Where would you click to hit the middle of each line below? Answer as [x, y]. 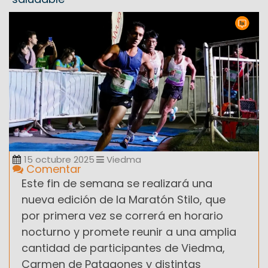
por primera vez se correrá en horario [122, 215]
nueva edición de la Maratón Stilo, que [124, 199]
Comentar [52, 169]
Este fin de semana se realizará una [117, 183]
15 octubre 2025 [59, 159]
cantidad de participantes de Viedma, [123, 248]
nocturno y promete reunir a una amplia [129, 232]
